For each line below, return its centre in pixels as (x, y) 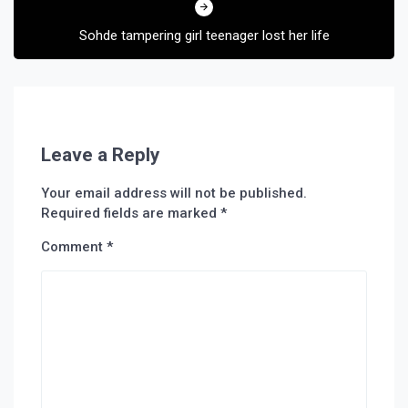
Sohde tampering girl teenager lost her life (204, 36)
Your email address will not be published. (174, 193)
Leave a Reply (100, 155)
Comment (74, 247)
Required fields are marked (131, 213)
